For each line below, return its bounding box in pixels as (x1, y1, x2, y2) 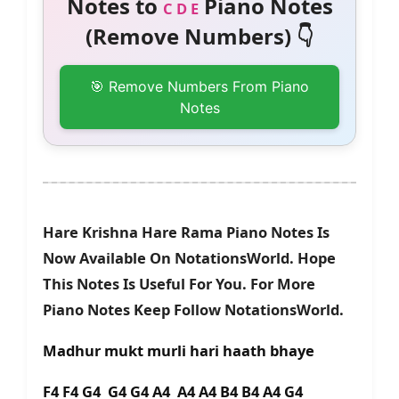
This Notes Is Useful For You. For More (43, 273, 315, 295)
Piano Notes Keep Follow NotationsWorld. (43, 299, 344, 321)
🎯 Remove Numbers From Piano (90, 77, 309, 96)
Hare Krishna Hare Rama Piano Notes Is (43, 222, 330, 243)
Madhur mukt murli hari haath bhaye (43, 340, 318, 362)
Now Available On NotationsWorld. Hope (43, 248, 336, 269)
